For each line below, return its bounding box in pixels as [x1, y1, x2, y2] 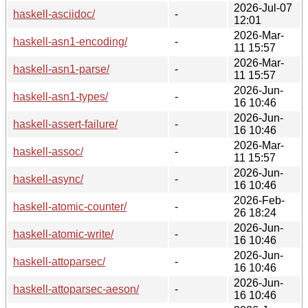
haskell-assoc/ [13, 145, 83, 157]
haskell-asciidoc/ [13, 8, 95, 20]
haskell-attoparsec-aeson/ [13, 283, 139, 295]
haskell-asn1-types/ [13, 90, 108, 102]
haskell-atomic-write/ [13, 228, 113, 240]
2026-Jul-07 [234, 1, 292, 14]
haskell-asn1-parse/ [13, 63, 109, 75]
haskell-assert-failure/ [13, 118, 118, 130]
